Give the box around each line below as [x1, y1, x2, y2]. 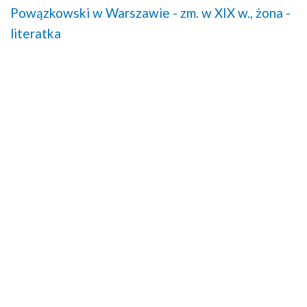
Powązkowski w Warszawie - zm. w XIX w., [10, 5, 253, 21]
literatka [10, 25, 61, 42]
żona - [256, 5, 291, 21]
